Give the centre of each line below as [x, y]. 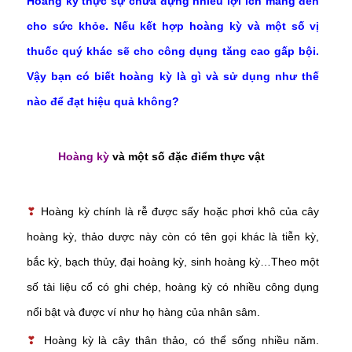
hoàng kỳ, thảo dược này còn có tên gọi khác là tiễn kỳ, [173, 237]
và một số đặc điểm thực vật [187, 157]
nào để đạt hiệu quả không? [103, 102]
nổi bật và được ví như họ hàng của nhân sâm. [143, 312]
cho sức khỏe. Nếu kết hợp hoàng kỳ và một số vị [173, 26]
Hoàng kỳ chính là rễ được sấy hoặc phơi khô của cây [180, 212]
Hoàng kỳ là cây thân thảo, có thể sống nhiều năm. [181, 341]
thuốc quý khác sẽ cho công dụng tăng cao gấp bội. [173, 51]
